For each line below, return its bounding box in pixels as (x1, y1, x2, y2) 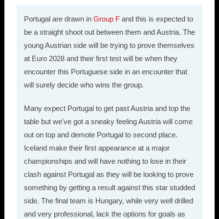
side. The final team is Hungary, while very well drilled (23, 197, 193, 205)
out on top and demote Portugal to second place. (23, 131, 177, 139)
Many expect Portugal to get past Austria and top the (23, 104, 190, 113)
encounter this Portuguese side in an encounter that (23, 67, 187, 76)
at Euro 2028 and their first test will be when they (23, 54, 177, 63)
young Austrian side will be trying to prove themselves (23, 41, 195, 50)
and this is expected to (119, 15, 193, 23)
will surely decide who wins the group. (23, 81, 144, 89)
